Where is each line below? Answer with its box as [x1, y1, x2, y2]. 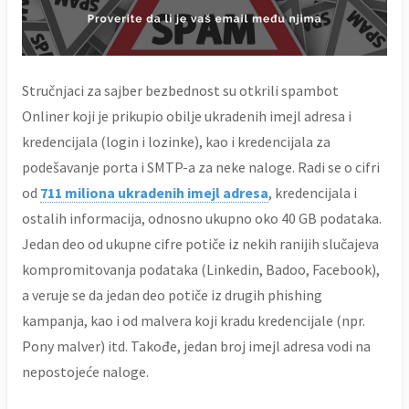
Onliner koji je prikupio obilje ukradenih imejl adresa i [22, 107, 351, 126]
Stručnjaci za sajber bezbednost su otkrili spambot [22, 81, 339, 100]
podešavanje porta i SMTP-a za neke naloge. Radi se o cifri [22, 158, 380, 177]
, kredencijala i [268, 184, 357, 203]
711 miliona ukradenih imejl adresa [40, 184, 268, 203]
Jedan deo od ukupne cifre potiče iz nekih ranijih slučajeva [22, 235, 379, 254]
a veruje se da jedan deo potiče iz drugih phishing [22, 286, 322, 305]
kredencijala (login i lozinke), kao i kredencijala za [22, 132, 330, 152]
